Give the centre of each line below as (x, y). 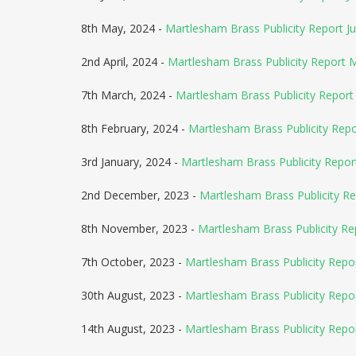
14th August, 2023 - (133, 329)
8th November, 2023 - (139, 228)
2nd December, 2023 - (140, 195)
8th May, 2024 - (123, 28)
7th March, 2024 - (128, 95)
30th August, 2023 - (133, 295)
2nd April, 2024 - (124, 62)
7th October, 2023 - (133, 262)
